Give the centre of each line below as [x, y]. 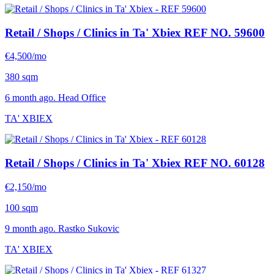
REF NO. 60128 [224, 163]
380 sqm [21, 77]
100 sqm [21, 207]
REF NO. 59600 [224, 32]
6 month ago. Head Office [55, 98]
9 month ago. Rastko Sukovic [62, 228]
